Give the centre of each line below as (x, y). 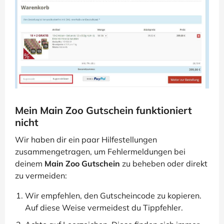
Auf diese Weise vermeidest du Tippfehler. (104, 208)
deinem (30, 164)
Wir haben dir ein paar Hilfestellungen (86, 140)
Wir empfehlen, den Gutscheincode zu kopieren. (113, 196)
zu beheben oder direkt (164, 164)
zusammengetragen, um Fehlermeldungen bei (100, 152)
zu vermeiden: (41, 176)
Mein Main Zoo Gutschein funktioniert (103, 110)
